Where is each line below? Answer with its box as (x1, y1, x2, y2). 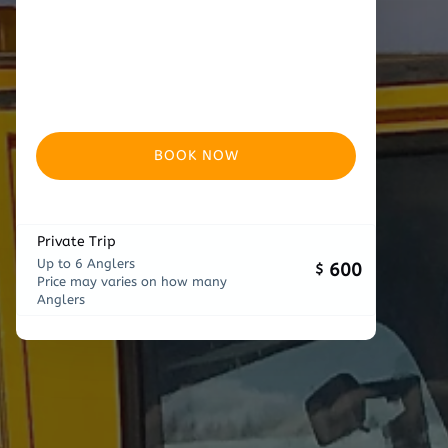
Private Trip (37, 233, 116, 250)
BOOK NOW (153, 147, 239, 164)
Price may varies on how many (37, 274, 227, 289)
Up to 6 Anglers (37, 256, 135, 271)
